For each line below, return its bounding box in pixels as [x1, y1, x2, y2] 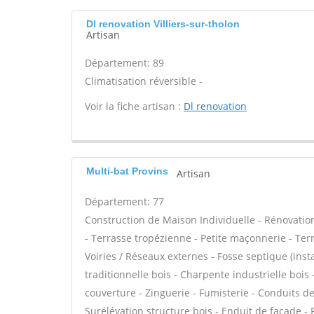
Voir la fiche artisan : [85, 100, 184, 113]
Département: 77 [85, 195, 164, 208]
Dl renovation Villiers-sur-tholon [86, 18, 240, 29]
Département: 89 [85, 56, 164, 69]
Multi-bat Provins [86, 165, 168, 177]
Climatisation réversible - [85, 74, 203, 88]
